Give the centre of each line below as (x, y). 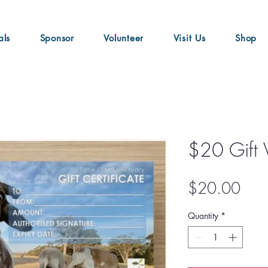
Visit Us (189, 38)
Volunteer (124, 38)
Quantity (203, 216)
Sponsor (57, 38)
